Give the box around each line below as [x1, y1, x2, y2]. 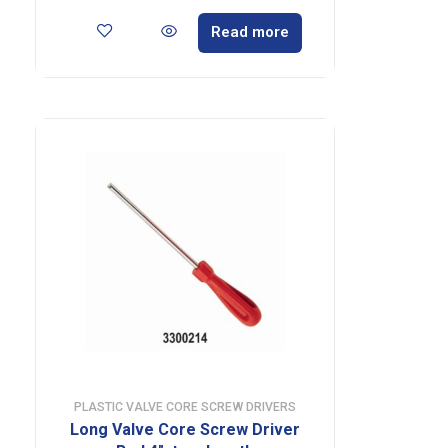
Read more [211, 23, 290, 41]
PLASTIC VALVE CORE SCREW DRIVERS [74, 399, 296, 414]
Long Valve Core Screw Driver [70, 419, 300, 439]
